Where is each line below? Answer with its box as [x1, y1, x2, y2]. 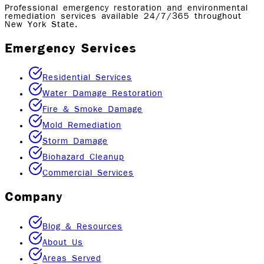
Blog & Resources [42, 222, 123, 231]
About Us [42, 238, 83, 247]
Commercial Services [42, 169, 134, 178]
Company [5, 189, 63, 204]
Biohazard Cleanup [42, 153, 124, 162]
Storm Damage [42, 137, 108, 146]
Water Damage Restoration [42, 90, 163, 98]
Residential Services [42, 74, 132, 82]
